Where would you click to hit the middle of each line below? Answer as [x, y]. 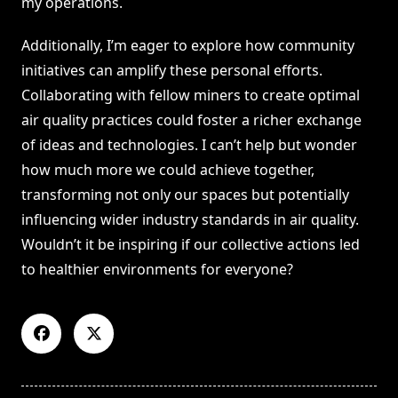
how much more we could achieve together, [168, 170]
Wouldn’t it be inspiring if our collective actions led [191, 245]
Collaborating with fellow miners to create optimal [191, 96]
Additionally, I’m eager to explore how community [188, 46]
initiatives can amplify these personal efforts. [172, 71]
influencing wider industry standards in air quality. [190, 220]
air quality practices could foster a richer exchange [191, 120]
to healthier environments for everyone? [157, 270]
